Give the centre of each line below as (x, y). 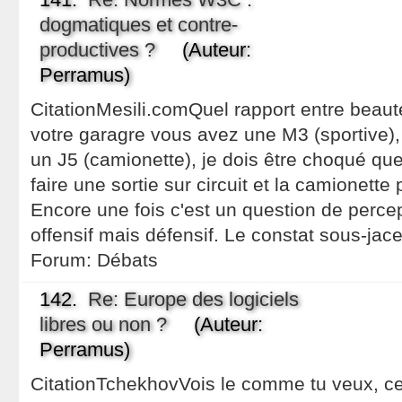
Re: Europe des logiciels (193, 299)
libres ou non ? (103, 324)
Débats (127, 260)
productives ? (97, 50)
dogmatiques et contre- (138, 25)
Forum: (63, 260)
